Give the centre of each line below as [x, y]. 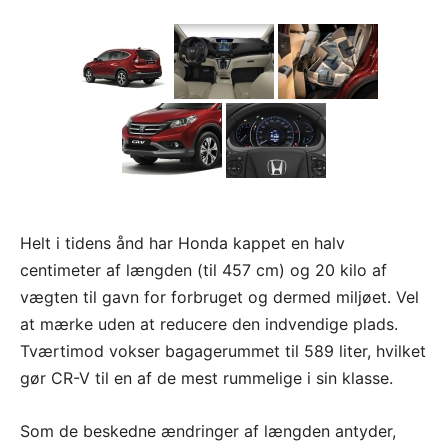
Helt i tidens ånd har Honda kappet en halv [182, 243]
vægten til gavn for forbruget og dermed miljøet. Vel [219, 297]
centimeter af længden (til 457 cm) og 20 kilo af [203, 270]
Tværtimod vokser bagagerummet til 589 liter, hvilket [223, 351]
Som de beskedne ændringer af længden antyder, [208, 431]
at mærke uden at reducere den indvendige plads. [209, 324]
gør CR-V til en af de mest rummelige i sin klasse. [206, 378]
